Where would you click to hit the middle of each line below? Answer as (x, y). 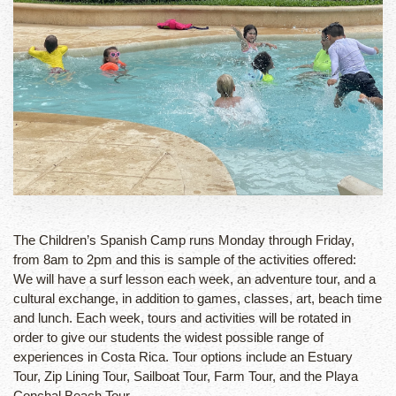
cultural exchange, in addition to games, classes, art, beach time (198, 299)
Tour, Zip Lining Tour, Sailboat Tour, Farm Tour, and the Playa (186, 377)
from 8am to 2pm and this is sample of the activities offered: (185, 260)
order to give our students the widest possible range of (168, 338)
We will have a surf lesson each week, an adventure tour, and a (194, 279)
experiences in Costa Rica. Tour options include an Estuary (183, 357)
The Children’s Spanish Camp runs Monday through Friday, (184, 240)
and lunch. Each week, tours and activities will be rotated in (182, 318)
